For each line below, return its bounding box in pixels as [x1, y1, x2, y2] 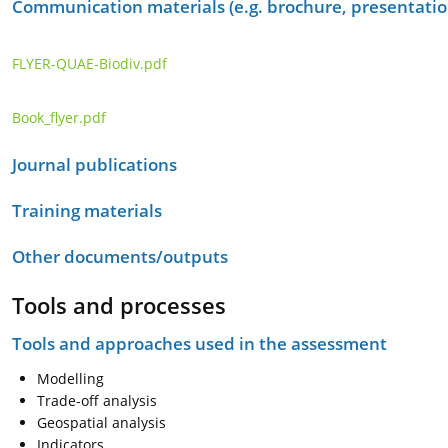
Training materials [12, 199, 162, 222]
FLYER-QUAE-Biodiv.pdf [12, 54, 167, 73]
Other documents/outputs [12, 245, 228, 268]
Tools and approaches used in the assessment [12, 332, 387, 355]
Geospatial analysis [37, 413, 166, 432]
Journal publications [12, 153, 177, 176]
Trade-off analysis [37, 391, 157, 410]
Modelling [37, 369, 104, 388]
